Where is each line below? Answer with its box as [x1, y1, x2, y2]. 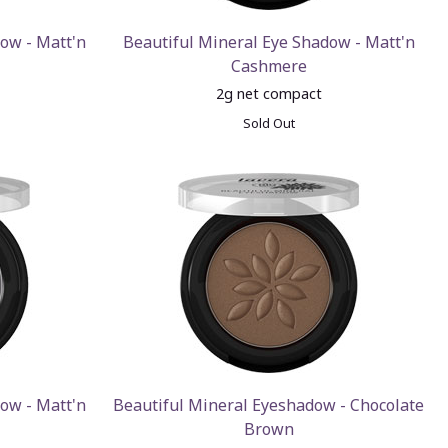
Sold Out [242, 114, 295, 132]
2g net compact [215, 84, 322, 103]
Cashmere [230, 55, 307, 77]
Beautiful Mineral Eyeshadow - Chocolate [113, 394, 425, 416]
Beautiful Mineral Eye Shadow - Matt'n [122, 31, 415, 53]
